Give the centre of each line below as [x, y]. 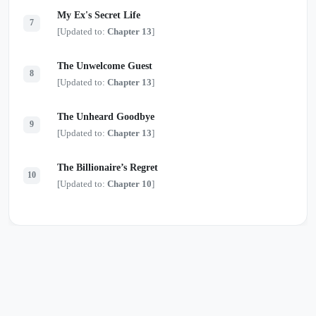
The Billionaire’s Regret [108, 167]
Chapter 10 [129, 183]
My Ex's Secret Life [99, 15]
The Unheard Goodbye [106, 116]
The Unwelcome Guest [105, 66]
